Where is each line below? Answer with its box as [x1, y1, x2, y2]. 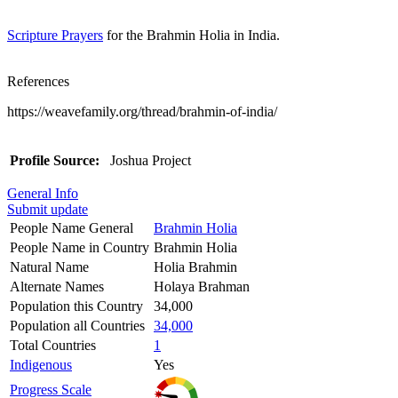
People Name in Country [10, 239, 149, 255]
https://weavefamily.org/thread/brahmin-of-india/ [7, 103, 277, 119]
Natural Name [10, 259, 89, 275]
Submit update [7, 201, 88, 217]
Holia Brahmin [154, 259, 237, 275]
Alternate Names [10, 278, 104, 294]
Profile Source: [10, 152, 99, 168]
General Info [7, 185, 78, 201]
